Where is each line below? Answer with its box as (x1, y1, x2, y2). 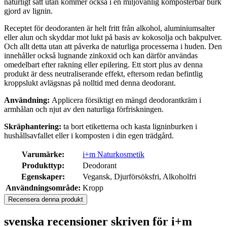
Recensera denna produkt (8, 196, 83, 204)
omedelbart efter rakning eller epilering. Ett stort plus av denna (4, 60, 203, 69)
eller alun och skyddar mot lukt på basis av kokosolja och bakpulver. (4, 33, 222, 42)
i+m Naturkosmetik (83, 150, 144, 159)
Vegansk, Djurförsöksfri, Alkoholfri (83, 172, 196, 181)
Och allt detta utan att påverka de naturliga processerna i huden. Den (4, 42, 222, 51)
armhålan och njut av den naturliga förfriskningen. (4, 105, 164, 114)
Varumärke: (22, 150, 64, 159)
